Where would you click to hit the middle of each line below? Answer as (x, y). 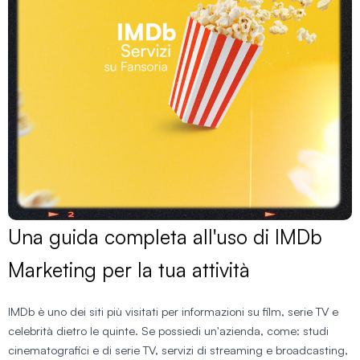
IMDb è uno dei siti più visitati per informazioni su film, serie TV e (173, 311)
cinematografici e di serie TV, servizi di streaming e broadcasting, (178, 350)
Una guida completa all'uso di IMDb (165, 236)
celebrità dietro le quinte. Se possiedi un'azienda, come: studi (168, 330)
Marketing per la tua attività (129, 269)
